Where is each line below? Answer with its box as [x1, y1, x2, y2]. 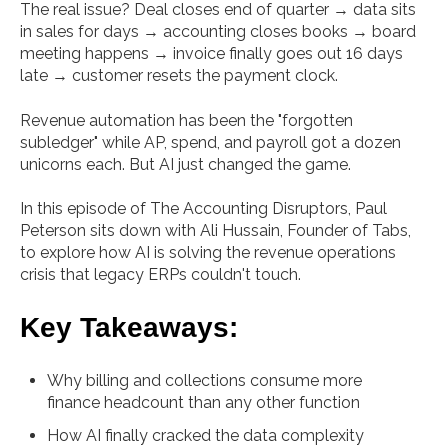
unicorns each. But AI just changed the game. [20, 154, 351, 174]
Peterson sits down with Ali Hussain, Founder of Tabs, [20, 220, 411, 240]
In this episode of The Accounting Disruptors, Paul [20, 198, 387, 218]
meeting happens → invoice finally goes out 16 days [20, 44, 403, 64]
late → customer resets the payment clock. [20, 66, 338, 86]
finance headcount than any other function [47, 392, 361, 412]
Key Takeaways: [20, 312, 238, 344]
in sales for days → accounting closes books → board [20, 22, 416, 42]
